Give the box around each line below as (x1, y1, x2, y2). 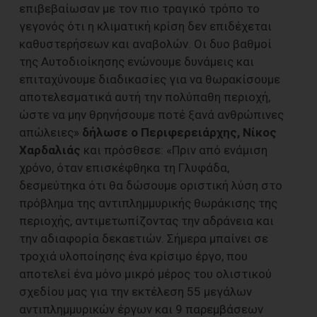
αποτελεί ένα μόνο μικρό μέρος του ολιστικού (19, 267, 272, 282)
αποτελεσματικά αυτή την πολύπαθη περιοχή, (19, 90, 270, 105)
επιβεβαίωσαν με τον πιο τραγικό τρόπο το (19, 1, 260, 16)
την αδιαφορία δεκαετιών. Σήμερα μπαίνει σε (19, 231, 268, 246)
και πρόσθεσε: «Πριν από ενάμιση (81, 143, 267, 158)
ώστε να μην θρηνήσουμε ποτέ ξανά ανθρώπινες (19, 108, 284, 122)
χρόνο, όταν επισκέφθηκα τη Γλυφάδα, (19, 161, 229, 175)
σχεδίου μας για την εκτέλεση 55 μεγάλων (19, 284, 252, 299)
